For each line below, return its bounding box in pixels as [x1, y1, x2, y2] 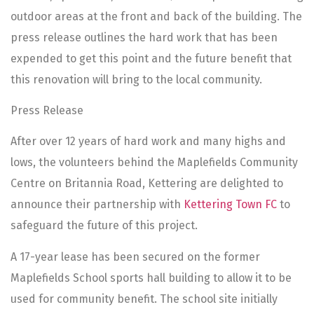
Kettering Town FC [184, 198, 277, 212]
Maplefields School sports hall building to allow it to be [11, 271, 292, 285]
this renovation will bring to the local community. [11, 72, 262, 86]
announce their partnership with [11, 198, 184, 212]
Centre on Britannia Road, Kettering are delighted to [11, 177, 283, 191]
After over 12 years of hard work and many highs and [11, 135, 286, 149]
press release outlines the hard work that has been [11, 30, 278, 44]
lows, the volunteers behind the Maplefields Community [11, 156, 298, 170]
